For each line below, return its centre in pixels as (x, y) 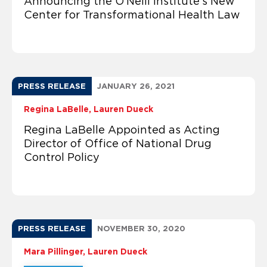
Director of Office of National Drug (118, 143)
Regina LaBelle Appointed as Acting (122, 130)
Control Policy (62, 157)
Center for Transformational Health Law (132, 15)
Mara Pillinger (53, 251)
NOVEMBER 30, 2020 (141, 228)
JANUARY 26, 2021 (136, 86)
